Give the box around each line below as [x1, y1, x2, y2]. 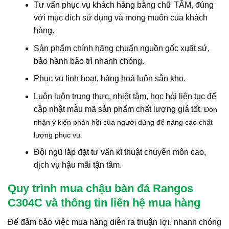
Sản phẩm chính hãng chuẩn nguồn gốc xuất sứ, [33, 43, 210, 53]
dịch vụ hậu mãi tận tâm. [33, 161, 122, 170]
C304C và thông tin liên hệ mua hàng [8, 196, 200, 210]
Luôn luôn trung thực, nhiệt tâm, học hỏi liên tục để [33, 91, 216, 101]
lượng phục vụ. [33, 130, 82, 139]
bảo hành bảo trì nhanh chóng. [33, 56, 144, 65]
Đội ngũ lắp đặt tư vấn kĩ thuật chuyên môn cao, [33, 148, 206, 157]
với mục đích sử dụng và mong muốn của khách [33, 13, 208, 22]
